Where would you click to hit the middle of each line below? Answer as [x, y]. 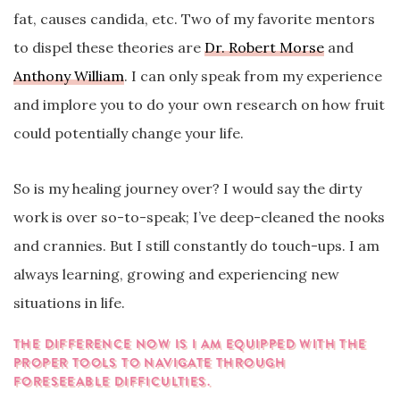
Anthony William [69, 75]
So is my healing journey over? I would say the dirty [187, 188]
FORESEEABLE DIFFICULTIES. [112, 381]
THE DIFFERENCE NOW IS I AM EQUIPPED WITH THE [190, 343]
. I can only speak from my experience [253, 75]
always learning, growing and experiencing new [176, 274]
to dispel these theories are [109, 47]
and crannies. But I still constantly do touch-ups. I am [196, 245]
